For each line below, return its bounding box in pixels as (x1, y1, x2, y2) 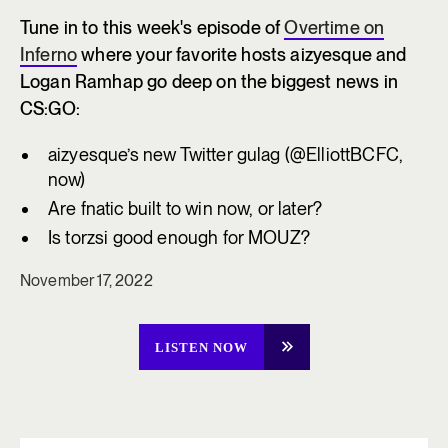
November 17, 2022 (20, 270, 153, 290)
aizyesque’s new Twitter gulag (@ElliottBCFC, (48, 143, 404, 165)
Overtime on (284, 16, 385, 38)
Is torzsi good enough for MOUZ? (48, 226, 310, 248)
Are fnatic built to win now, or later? (48, 197, 323, 219)
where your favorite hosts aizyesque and (77, 43, 407, 65)
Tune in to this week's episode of (20, 16, 285, 38)
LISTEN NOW (154, 339, 248, 355)
